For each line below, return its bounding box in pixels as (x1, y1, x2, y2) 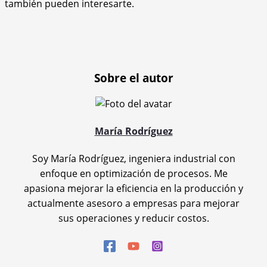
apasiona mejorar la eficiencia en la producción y (24, 182, 243, 195)
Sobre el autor (94, 70, 173, 85)
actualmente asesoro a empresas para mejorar (27, 197, 240, 210)
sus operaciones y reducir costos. (58, 212, 209, 225)
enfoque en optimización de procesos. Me (39, 167, 228, 181)
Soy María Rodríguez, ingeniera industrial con (32, 152, 235, 166)
